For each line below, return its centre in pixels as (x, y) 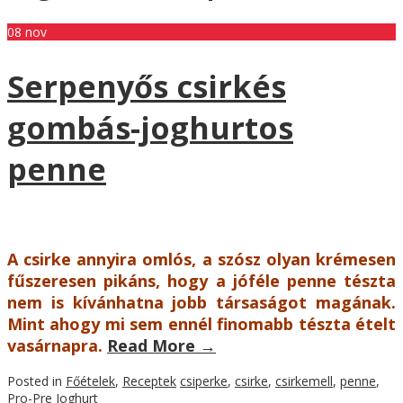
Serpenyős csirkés (147, 87)
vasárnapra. (55, 346)
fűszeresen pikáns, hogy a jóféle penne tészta (201, 281)
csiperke (204, 381)
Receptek (149, 381)
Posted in (36, 381)
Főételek (90, 381)
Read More (153, 346)
